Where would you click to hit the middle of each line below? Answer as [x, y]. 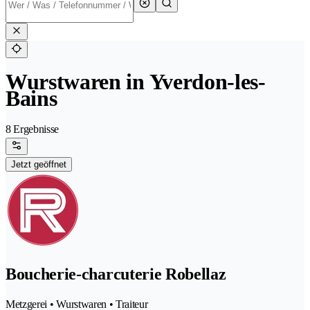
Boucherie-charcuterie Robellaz [116, 274]
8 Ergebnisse [33, 129]
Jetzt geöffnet [39, 165]
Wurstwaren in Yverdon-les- [136, 82]
